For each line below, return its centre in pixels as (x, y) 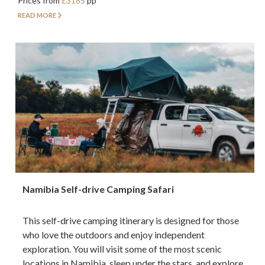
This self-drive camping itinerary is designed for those (131, 221)
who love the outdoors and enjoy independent (114, 235)
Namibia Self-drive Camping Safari (98, 189)
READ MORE (37, 15)
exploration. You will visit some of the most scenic (122, 249)
